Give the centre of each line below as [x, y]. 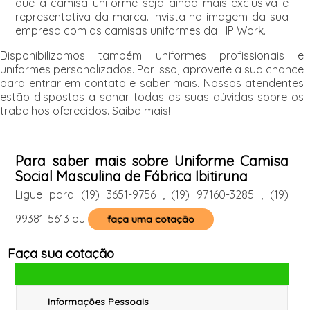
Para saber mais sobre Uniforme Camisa [152, 161]
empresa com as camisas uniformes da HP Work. [140, 30]
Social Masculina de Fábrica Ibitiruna [131, 176]
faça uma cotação [151, 219]
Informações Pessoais [98, 301]
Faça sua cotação [61, 253]
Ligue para [48, 194]
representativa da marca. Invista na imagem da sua [152, 16]
